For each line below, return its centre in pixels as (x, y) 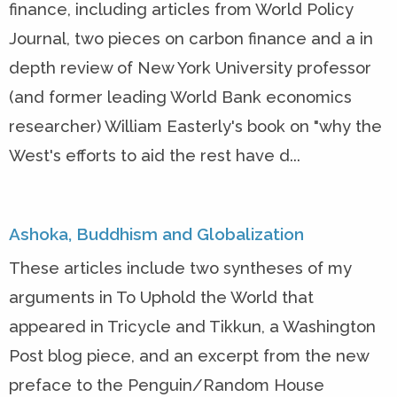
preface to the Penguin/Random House (167, 385)
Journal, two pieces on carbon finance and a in (191, 39)
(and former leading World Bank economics (180, 97)
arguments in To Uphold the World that (161, 297)
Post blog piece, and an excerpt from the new (189, 355)
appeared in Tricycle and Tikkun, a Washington (192, 326)
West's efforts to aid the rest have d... (155, 156)
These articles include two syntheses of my (180, 268)
